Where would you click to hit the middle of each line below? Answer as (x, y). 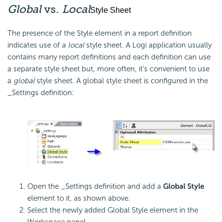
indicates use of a (38, 45)
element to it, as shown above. (79, 198)
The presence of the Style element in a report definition (100, 33)
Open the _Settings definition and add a (95, 186)
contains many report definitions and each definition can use (109, 57)
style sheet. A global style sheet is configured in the (121, 81)
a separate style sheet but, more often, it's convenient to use (109, 69)
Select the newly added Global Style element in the (113, 210)
